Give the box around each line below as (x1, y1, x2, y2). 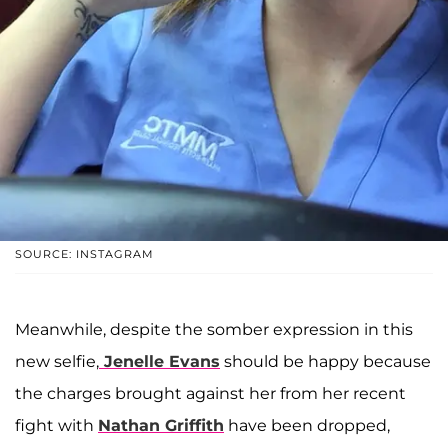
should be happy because (220, 352, 431, 372)
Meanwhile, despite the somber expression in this (15, 320, 413, 340)
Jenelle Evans (104, 352, 220, 372)
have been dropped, (224, 416, 390, 436)
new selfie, (15, 352, 99, 372)
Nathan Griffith (98, 416, 224, 436)
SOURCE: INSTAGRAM (15, 247, 154, 262)
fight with (15, 416, 98, 436)
